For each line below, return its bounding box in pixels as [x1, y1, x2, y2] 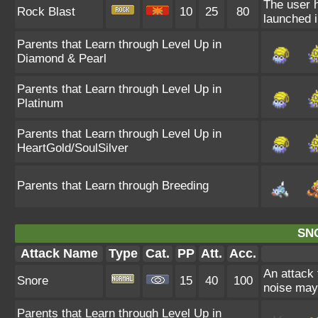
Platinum [17, 97, 63, 110]
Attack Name [20, 246, 98, 261]
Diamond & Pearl [17, 52, 106, 65]
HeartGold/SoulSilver [17, 141, 128, 155]
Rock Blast [17, 5, 75, 18]
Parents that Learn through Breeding [17, 179, 209, 192]
